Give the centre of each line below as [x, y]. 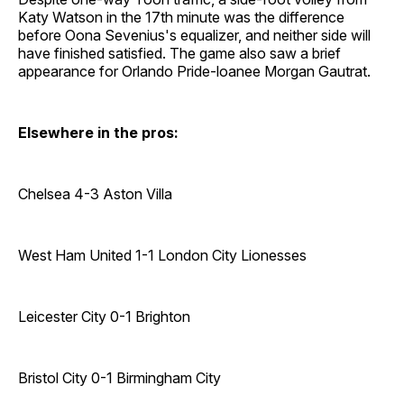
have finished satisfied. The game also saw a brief [179, 53]
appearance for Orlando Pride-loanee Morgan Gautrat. [194, 71]
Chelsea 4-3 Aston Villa [95, 193]
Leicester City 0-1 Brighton [104, 316]
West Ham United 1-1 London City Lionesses [162, 255]
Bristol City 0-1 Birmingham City [119, 377]
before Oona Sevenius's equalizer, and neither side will [194, 35]
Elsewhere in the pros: [98, 132]
